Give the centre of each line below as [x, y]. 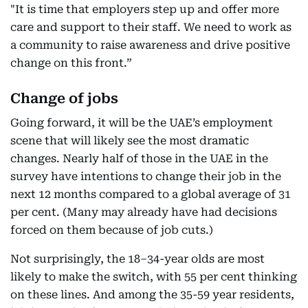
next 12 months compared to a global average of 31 [151, 195]
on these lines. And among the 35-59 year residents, [152, 295]
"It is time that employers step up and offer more [145, 10]
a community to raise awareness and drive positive [150, 45]
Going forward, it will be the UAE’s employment [142, 123]
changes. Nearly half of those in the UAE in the [139, 159]
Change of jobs [64, 99]
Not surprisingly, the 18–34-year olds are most [137, 259]
